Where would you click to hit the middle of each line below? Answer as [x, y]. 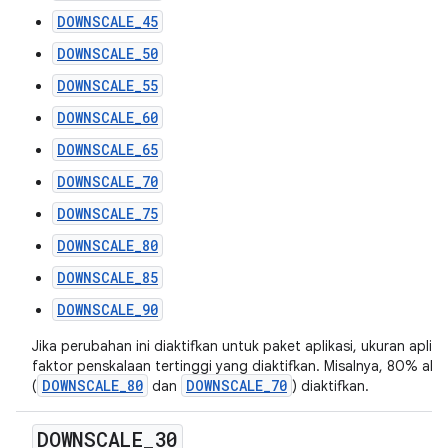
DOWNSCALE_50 [107, 53]
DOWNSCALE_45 [107, 21]
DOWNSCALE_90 [107, 309]
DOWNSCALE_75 [107, 213]
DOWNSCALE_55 [107, 85]
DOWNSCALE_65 [107, 149]
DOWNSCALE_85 [107, 277]
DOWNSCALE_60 [107, 117]
